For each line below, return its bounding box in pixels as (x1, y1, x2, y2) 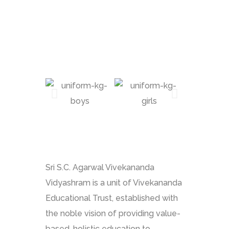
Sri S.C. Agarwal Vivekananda (45, 163, 154, 173)
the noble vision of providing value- (45, 209, 180, 219)
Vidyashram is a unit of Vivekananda (45, 178, 182, 188)
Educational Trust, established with (45, 193, 178, 203)
